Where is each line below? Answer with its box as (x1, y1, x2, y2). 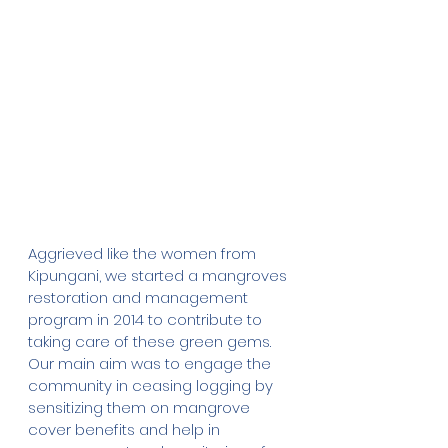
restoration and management (28, 287, 252, 309)
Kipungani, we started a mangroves (28, 265, 291, 287)
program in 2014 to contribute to (28, 309, 266, 331)
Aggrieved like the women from (28, 243, 260, 265)
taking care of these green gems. (28, 331, 275, 353)
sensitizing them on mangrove (28, 397, 254, 419)
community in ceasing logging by (28, 375, 277, 397)
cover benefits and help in (28, 419, 224, 441)
